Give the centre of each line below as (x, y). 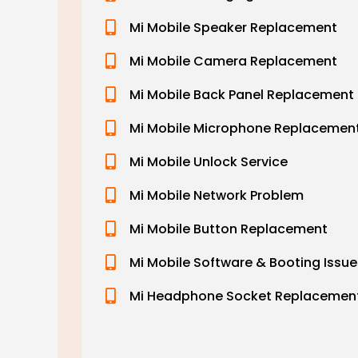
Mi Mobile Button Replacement (229, 229)
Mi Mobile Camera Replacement (233, 61)
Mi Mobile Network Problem (217, 195)
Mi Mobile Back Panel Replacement (242, 95)
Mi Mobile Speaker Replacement (233, 28)
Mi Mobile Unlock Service (209, 162)
